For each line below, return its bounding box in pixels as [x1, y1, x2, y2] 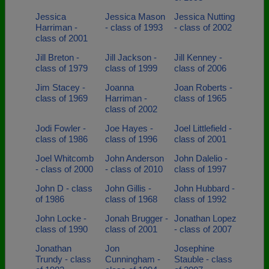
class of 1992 [174, 194, 226, 204]
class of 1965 [174, 93, 226, 103]
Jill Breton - [35, 52, 79, 62]
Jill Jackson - [104, 52, 157, 62]
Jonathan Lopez [174, 213, 237, 223]
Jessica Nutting [174, 11, 235, 22]
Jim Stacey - [35, 82, 85, 92]
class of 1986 [35, 134, 88, 144]
